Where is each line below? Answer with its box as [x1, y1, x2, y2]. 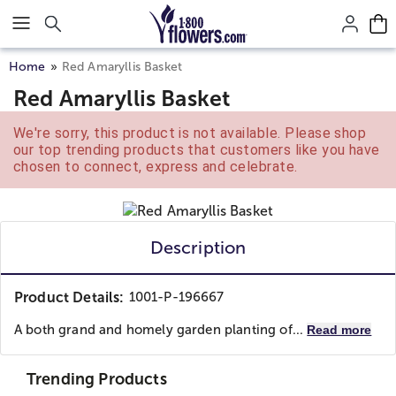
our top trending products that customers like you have [13, 141, 380, 158]
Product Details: [14, 290, 125, 305]
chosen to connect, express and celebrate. [13, 158, 298, 175]
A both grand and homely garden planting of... [14, 323, 308, 337]
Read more [307, 323, 372, 337]
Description [149, 238, 247, 257]
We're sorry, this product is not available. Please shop [13, 125, 367, 141]
